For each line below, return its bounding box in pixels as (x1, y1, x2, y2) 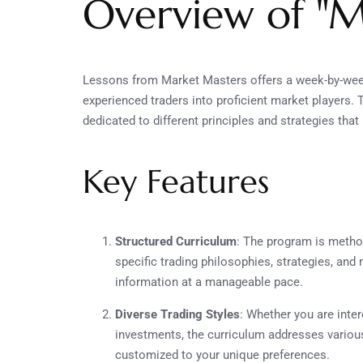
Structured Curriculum (115, 233, 237, 249)
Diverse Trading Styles (115, 306, 240, 322)
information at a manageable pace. (115, 274, 303, 289)
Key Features (83, 160, 269, 202)
